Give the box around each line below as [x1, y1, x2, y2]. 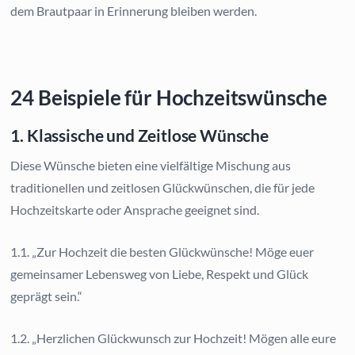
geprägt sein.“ [10, 288, 83, 303]
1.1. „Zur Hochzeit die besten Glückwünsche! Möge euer [10, 243, 315, 259]
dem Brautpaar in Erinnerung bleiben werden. [10, 2, 258, 18]
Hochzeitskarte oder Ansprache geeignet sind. [10, 201, 260, 217]
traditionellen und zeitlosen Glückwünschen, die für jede [10, 179, 315, 195]
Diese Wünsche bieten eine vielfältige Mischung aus [10, 157, 292, 173]
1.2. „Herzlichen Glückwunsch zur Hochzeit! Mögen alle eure [10, 330, 337, 345]
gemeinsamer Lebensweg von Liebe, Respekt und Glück [10, 265, 309, 281]
